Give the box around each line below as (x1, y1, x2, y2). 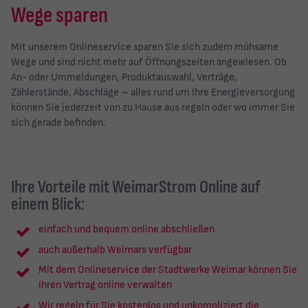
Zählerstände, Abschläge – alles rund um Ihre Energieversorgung (11, 85, 295, 99)
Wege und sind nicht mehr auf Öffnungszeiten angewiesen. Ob (11, 55, 287, 69)
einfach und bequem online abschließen (38, 223, 214, 236)
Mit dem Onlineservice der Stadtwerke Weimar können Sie (38, 263, 297, 277)
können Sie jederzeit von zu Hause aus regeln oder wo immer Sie (11, 100, 295, 114)
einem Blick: (11, 194, 85, 216)
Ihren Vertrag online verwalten (38, 278, 172, 292)
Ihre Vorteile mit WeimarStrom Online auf (11, 177, 261, 199)
